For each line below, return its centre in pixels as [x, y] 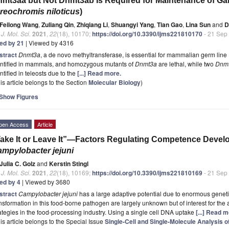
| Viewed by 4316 [49, 42]
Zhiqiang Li [92, 24]
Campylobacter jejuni [48, 193]
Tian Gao [170, 24]
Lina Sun [198, 24]
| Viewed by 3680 [45, 181]
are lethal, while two [186, 63]
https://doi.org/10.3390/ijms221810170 [147, 33]
